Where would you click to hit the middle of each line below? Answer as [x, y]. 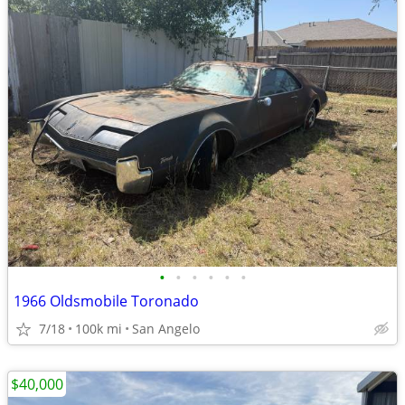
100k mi [99, 329]
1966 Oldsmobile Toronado [106, 301]
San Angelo [166, 329]
